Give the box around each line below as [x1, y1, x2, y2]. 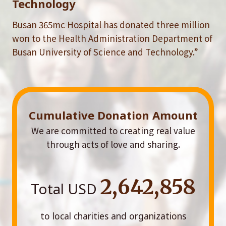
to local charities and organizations [40, 210, 186, 222]
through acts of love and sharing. [46, 138, 180, 151]
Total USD [30, 179, 100, 199]
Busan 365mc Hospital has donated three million [12, 18, 210, 31]
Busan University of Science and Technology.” [12, 45, 198, 59]
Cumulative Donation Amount [28, 107, 198, 123]
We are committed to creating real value [31, 124, 195, 137]
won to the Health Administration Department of [12, 32, 212, 45]
